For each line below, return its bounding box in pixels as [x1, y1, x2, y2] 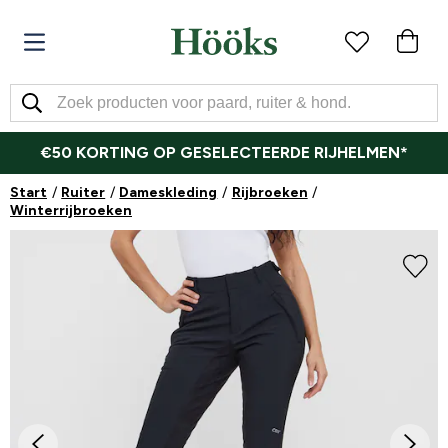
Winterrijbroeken [10, 202, 132, 219]
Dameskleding [119, 184, 218, 201]
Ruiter [61, 184, 106, 201]
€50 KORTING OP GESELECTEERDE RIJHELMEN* [40, 143, 408, 162]
